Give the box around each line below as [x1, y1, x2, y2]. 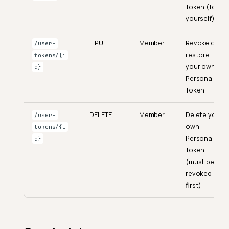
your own [186, 62, 215, 72]
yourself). [186, 14, 216, 24]
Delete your [186, 110, 223, 120]
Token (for [186, 2, 219, 12]
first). [186, 180, 203, 190]
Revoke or [186, 38, 218, 48]
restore [186, 50, 210, 60]
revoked [186, 169, 212, 178]
